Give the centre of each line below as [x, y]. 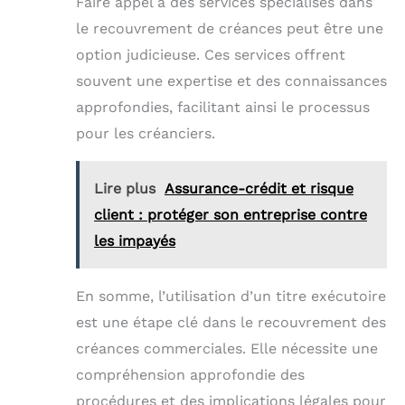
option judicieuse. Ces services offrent [211, 54]
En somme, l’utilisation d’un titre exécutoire [231, 296]
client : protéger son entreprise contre [231, 214]
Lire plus [125, 188]
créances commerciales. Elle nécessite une [227, 348]
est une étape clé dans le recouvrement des [231, 322]
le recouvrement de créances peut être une [230, 28]
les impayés [135, 240]
